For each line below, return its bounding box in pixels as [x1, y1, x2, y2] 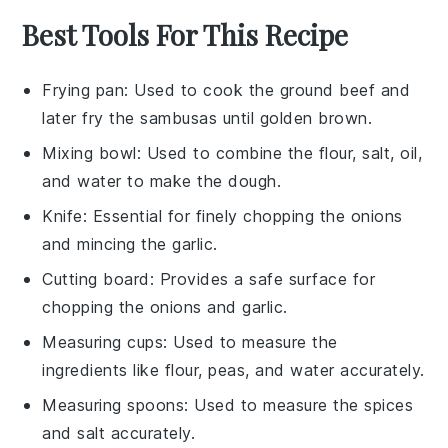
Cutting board [42, 268, 150, 289]
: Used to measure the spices [184, 394, 414, 415]
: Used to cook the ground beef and [124, 79, 411, 100]
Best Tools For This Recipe [22, 15, 349, 53]
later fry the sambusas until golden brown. [42, 107, 373, 128]
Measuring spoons [42, 394, 185, 415]
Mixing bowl [42, 142, 137, 163]
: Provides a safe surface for [149, 268, 376, 289]
